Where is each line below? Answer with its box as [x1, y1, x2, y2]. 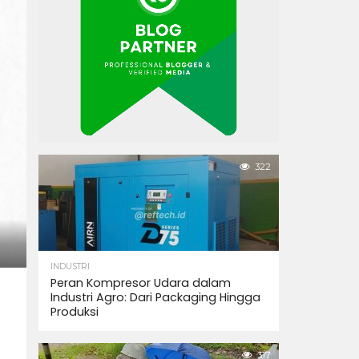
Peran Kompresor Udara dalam [50, 275, 231, 291]
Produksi [50, 304, 99, 320]
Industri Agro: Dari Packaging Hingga [50, 289, 260, 305]
